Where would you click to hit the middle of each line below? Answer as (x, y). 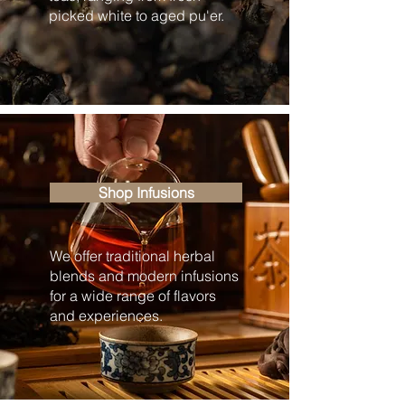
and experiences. (106, 316)
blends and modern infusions (144, 276)
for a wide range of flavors (133, 296)
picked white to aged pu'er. (137, 16)
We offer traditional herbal (132, 256)
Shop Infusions (146, 193)
